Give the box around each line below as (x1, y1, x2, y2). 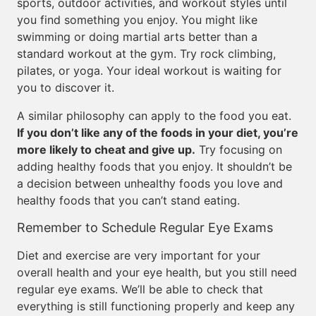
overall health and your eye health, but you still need (17, 265, 297, 279)
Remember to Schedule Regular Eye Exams (17, 220, 273, 235)
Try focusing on (195, 142, 282, 157)
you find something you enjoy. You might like (17, 13, 257, 27)
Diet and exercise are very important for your (17, 248, 260, 262)
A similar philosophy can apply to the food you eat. (17, 109, 291, 123)
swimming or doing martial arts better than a (17, 30, 257, 44)
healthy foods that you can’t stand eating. (17, 193, 240, 207)
